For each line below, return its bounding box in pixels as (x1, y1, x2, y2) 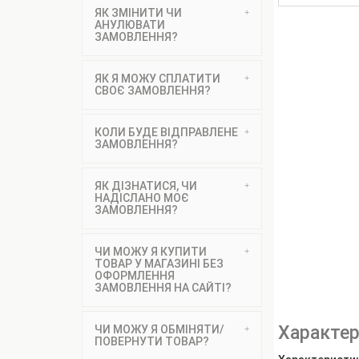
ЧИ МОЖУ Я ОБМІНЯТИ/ (95, 323, 224, 336)
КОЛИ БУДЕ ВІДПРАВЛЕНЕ (95, 126, 238, 139)
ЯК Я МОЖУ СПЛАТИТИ (95, 72, 220, 85)
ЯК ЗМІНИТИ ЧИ (95, 6, 182, 19)
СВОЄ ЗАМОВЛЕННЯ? (95, 84, 211, 97)
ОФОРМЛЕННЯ (95, 269, 175, 282)
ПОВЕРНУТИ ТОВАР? (95, 335, 209, 348)
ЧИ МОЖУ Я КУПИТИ (95, 245, 207, 258)
